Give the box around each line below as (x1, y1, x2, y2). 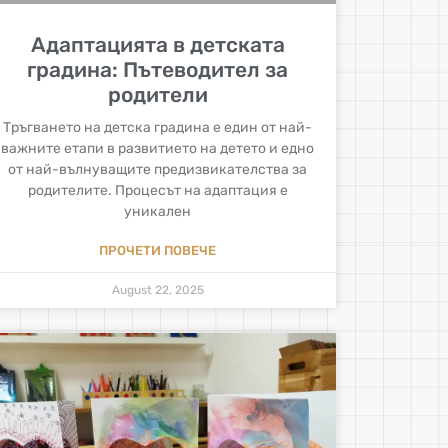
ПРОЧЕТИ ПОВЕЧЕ (99, 243, 217, 259)
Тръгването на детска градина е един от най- (3, 119, 313, 137)
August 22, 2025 (111, 283, 204, 298)
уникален (124, 203, 192, 221)
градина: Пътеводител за (27, 57, 289, 83)
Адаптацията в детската (30, 32, 285, 58)
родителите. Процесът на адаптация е (27, 182, 288, 200)
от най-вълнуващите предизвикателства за (8, 161, 308, 179)
